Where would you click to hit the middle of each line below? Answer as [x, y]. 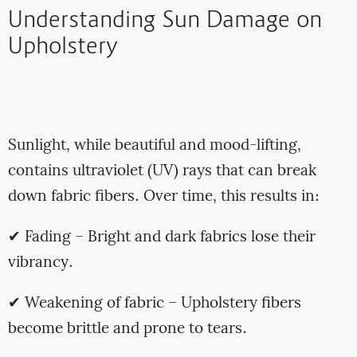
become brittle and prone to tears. [127, 329]
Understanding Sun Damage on [165, 22]
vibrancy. [40, 263]
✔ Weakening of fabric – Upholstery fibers [154, 303]
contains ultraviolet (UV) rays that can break [162, 171]
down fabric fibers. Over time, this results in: [163, 196]
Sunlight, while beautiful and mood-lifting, [154, 145]
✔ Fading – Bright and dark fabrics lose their [161, 237]
